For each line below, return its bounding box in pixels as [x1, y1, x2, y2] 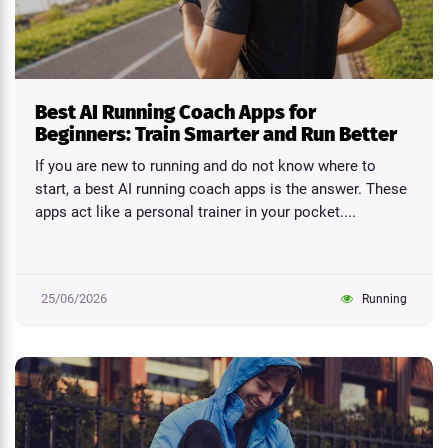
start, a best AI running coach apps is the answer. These [35, 180, 407, 198]
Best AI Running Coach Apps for [35, 100, 316, 124]
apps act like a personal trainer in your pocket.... [35, 203, 356, 221]
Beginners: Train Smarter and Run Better [35, 122, 397, 146]
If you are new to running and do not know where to [35, 157, 376, 175]
